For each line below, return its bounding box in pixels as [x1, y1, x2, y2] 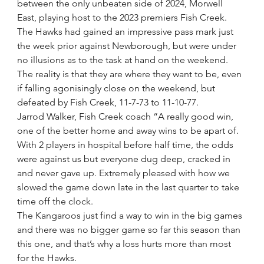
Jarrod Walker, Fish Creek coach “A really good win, [17, 111, 236, 122]
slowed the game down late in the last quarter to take [17, 181, 242, 193]
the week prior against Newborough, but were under [17, 40, 239, 51]
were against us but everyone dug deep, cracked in [17, 153, 233, 164]
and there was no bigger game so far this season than [17, 224, 243, 235]
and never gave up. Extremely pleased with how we [17, 167, 233, 179]
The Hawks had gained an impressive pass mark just [17, 26, 236, 37]
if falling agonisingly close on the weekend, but [17, 82, 218, 94]
